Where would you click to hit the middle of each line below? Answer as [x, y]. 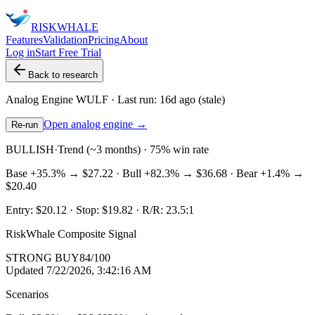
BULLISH [30, 149]
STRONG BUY [43, 258]
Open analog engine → [95, 124]
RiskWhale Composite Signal [71, 234]
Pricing [104, 40]
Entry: [21, 210]
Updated [26, 270]
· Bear [244, 173]
